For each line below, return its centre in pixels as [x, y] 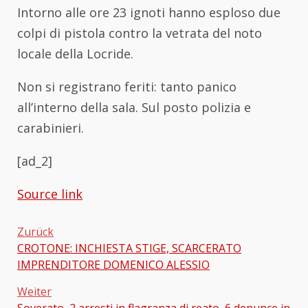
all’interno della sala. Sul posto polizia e [134, 108]
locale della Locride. [75, 54]
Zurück [35, 232]
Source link [50, 194]
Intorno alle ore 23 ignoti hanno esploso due [149, 13]
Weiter [34, 292]
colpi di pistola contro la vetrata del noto [140, 33]
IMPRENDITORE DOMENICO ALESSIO [113, 265]
